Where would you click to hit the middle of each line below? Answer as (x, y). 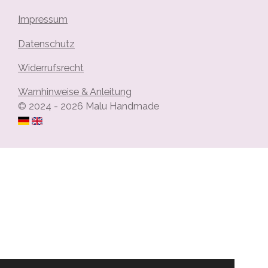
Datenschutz (46, 44)
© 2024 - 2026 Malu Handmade (89, 106)
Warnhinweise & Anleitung (75, 92)
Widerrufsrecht (51, 68)
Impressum (43, 20)
